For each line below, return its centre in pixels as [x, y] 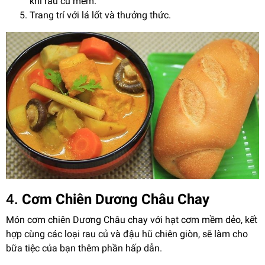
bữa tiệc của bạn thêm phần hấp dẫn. [84, 248]
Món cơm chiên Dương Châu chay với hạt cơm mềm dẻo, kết [132, 220]
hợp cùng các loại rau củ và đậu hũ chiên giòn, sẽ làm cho [127, 234]
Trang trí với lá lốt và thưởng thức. [100, 15]
